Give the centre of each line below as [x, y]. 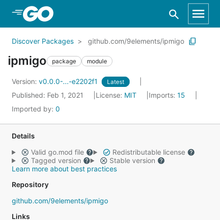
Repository [30, 184]
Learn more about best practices [64, 169]
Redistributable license [149, 152]
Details [23, 136]
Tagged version [56, 160]
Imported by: [34, 109]
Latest [116, 82]
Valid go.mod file [57, 152]
